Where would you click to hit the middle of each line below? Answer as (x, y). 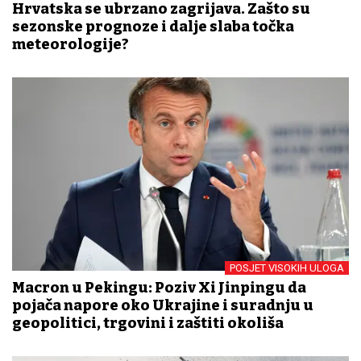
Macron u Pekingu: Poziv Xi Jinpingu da (159, 288)
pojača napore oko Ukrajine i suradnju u (163, 306)
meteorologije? (71, 45)
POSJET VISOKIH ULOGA (287, 268)
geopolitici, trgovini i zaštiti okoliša (148, 324)
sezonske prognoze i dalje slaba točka (153, 27)
